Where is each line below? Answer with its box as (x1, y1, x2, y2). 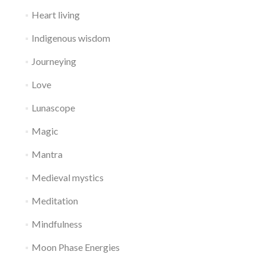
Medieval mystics (31, 172, 104, 183)
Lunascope (31, 102, 75, 113)
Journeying (31, 55, 76, 67)
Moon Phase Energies (31, 241, 120, 253)
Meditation (31, 195, 78, 206)
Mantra (31, 148, 63, 160)
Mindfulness (31, 218, 82, 229)
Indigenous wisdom (31, 32, 110, 44)
